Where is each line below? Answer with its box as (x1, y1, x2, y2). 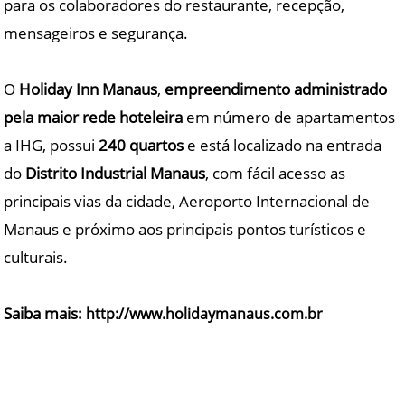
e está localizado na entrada (187, 134, 382, 155)
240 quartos (99, 134, 188, 155)
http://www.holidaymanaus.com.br (86, 303, 324, 324)
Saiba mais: (4, 302, 83, 324)
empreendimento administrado (165, 78, 388, 99)
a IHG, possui (4, 134, 99, 155)
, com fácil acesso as (205, 162, 346, 184)
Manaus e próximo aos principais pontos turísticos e (4, 218, 367, 240)
